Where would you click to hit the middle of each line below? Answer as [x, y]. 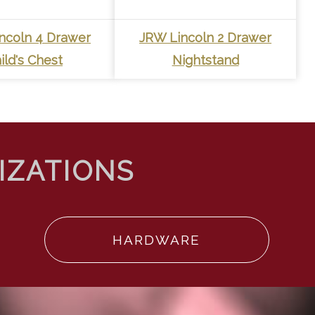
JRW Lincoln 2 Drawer [206, 37]
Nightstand [205, 60]
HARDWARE [157, 240]
